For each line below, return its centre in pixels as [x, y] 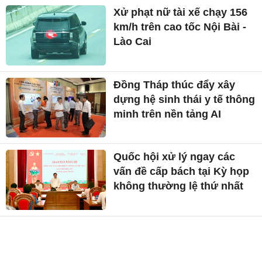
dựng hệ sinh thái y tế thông [185, 99]
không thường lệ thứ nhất [179, 186]
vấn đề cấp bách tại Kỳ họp [182, 172]
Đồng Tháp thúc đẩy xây [175, 85]
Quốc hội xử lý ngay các [175, 157]
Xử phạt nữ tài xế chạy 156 [181, 12]
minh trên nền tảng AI [168, 114]
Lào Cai [133, 41]
